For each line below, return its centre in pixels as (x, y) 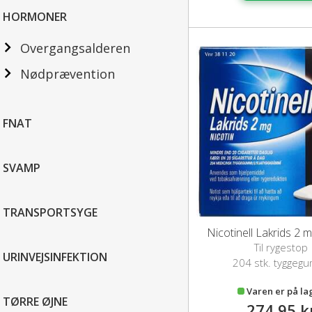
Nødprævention (68, 74)
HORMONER (35, 17)
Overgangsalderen (75, 48)
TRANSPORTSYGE (50, 212)
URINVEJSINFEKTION (55, 257)
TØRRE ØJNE (35, 302)
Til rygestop (281, 248)
